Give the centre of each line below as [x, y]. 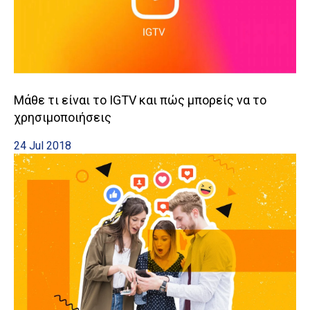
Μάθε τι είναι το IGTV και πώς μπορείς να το [140, 100]
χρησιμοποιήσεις [63, 117]
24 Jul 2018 [43, 145]
